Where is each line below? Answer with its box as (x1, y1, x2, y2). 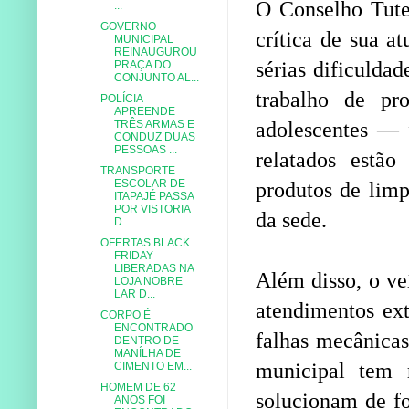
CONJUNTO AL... (113, 70, 199, 84)
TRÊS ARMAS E (113, 117, 194, 131)
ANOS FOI (113, 393, 165, 406)
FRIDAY (113, 248, 153, 262)
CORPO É (100, 308, 151, 321)
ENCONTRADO (113, 320, 193, 334)
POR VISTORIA (113, 202, 190, 215)
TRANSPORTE (100, 163, 175, 177)
